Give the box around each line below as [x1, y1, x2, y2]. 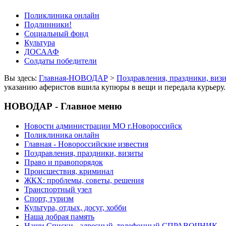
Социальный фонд [24, 29, 88, 38]
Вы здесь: [4, 73, 39, 82]
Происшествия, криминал [24, 167, 114, 176]
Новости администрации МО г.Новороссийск [24, 122, 182, 131]
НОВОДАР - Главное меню [4, 101, 122, 112]
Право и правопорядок [24, 158, 103, 167]
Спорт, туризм [24, 194, 74, 203]
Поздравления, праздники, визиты [24, 149, 143, 158]
